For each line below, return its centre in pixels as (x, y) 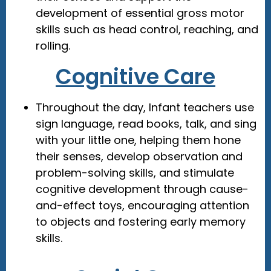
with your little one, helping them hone (138, 140)
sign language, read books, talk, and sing (146, 124)
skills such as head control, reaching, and (147, 30)
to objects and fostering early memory (140, 222)
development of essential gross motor (140, 13)
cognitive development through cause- (142, 189)
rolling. (53, 46)
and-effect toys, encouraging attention (142, 206)
